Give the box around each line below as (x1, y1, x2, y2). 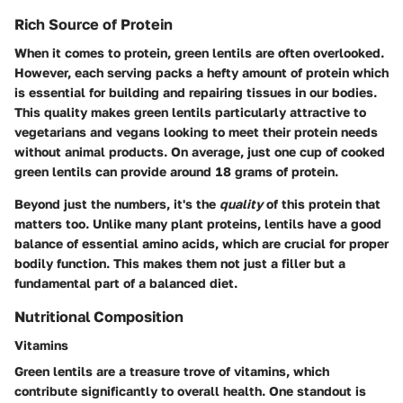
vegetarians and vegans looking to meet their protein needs (14, 123, 378, 139)
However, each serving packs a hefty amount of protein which (14, 64, 389, 80)
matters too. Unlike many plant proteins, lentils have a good (14, 215, 381, 231)
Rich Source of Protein (14, 14, 173, 33)
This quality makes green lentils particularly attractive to (14, 103, 366, 120)
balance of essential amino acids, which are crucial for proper (14, 235, 389, 251)
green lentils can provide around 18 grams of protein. (14, 163, 338, 179)
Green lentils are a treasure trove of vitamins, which (14, 363, 329, 379)
